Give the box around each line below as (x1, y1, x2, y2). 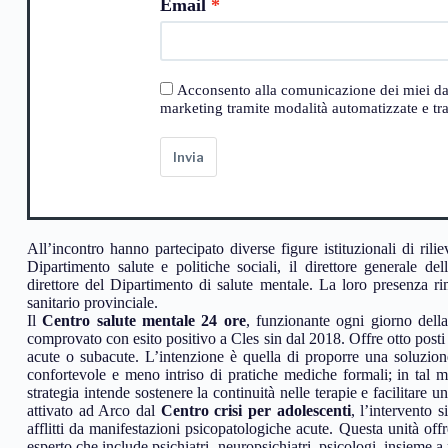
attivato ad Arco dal (27, 402, 161, 420)
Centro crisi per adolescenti (160, 402, 351, 420)
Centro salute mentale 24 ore (42, 312, 246, 330)
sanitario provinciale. (27, 294, 158, 312)
